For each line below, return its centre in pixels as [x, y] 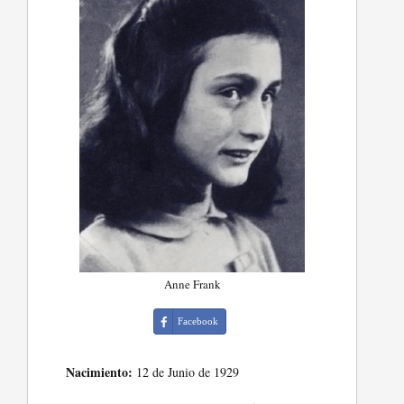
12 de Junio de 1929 [186, 372]
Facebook [198, 321]
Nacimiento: [100, 372]
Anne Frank [192, 285]
